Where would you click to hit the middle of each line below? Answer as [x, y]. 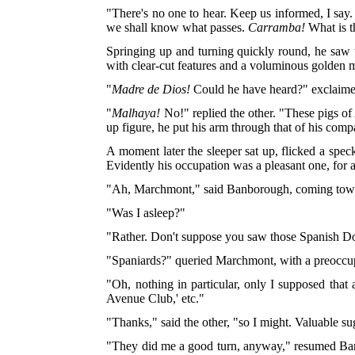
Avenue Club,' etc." [156, 298]
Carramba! [277, 27]
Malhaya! [136, 113]
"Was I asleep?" [146, 212]
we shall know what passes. [177, 27]
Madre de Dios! [151, 89]
